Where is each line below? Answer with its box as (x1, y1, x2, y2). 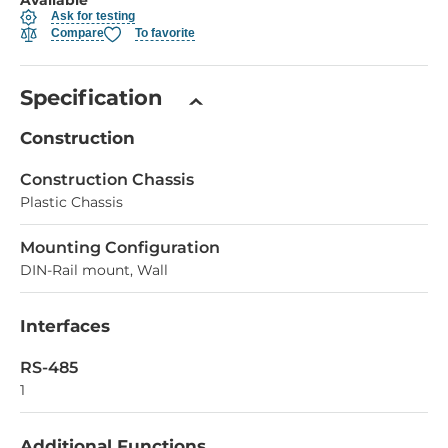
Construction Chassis (20, 169, 194, 189)
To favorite (135, 26, 195, 41)
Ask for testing (51, 9, 135, 24)
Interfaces (20, 315, 110, 336)
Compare (51, 26, 104, 41)
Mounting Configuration (20, 237, 220, 257)
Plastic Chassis (20, 192, 123, 211)
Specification (20, 84, 163, 110)
